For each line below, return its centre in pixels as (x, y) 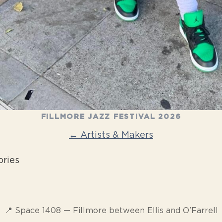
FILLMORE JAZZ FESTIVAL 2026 (111, 117)
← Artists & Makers (111, 135)
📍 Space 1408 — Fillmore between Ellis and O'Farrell (111, 211)
